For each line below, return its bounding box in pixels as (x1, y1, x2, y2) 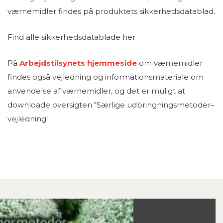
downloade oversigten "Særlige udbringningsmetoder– (7, 100, 215, 110)
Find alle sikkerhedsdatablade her (7, 32, 135, 42)
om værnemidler (137, 58, 203, 68)
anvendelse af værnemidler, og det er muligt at (7, 86, 185, 96)
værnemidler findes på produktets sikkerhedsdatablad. (7, 6, 215, 16)
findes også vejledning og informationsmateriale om (7, 72, 204, 82)
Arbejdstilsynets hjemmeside (19, 58, 137, 68)
